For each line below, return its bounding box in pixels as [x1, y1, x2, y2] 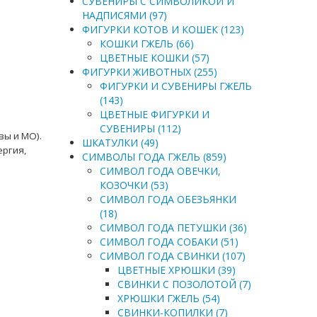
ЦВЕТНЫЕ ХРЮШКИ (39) [117, 263, 236, 277]
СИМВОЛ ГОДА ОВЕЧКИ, [99, 164, 221, 178]
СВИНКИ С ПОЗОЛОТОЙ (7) [117, 277, 251, 291]
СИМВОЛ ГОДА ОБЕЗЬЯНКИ [99, 192, 236, 206]
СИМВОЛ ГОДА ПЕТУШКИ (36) [99, 221, 247, 234]
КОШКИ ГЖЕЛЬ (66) [99, 37, 194, 50]
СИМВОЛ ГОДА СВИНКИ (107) [99, 249, 246, 263]
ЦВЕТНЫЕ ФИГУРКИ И [99, 108, 209, 121]
